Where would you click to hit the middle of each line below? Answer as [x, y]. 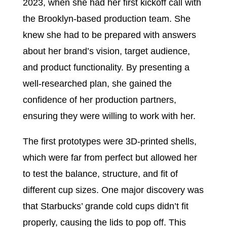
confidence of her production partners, [99, 100]
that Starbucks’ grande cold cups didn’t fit [105, 206]
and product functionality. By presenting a [106, 67]
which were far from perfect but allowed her [110, 158]
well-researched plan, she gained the [97, 84]
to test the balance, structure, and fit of [100, 174]
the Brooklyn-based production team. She [106, 19]
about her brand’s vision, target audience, [106, 51]
